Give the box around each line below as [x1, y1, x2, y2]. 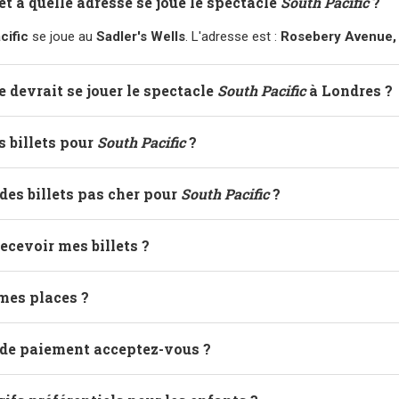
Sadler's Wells [96, 28, 185, 45]
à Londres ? [305, 81, 393, 100]
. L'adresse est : [185, 28, 281, 45]
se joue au [28, 28, 96, 45]
